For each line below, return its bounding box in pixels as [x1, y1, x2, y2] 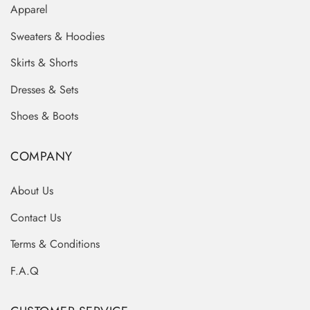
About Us [10, 183, 53, 199]
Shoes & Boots [10, 108, 78, 125]
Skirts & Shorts [10, 55, 77, 71]
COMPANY [10, 147, 73, 166]
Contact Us [10, 209, 61, 226]
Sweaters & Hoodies [10, 28, 104, 44]
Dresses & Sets [10, 81, 78, 98]
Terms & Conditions [10, 236, 100, 253]
